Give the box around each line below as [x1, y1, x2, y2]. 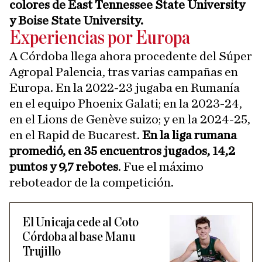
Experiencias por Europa [9, 29, 190, 48]
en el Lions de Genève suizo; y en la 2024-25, [9, 113, 250, 126]
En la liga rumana [142, 129, 237, 142]
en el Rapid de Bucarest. [9, 129, 142, 142]
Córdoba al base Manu [22, 230, 136, 244]
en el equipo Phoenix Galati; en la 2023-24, [9, 97, 242, 110]
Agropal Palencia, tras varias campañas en [9, 65, 238, 78]
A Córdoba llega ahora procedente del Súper [9, 50, 252, 63]
